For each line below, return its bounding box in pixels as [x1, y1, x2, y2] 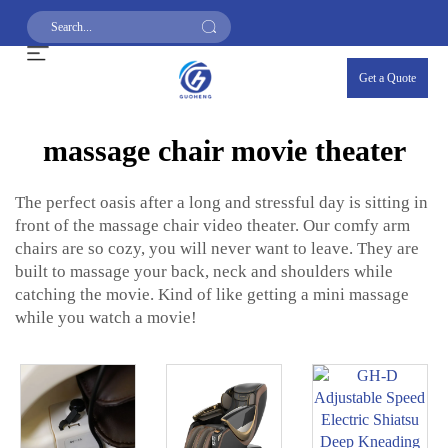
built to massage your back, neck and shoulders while [15, 262, 393, 281]
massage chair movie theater [42, 134, 406, 167]
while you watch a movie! [15, 308, 197, 327]
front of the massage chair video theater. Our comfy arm [15, 216, 410, 235]
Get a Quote [359, 71, 416, 85]
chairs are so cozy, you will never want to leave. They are [15, 239, 419, 258]
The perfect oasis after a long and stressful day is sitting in [15, 193, 428, 212]
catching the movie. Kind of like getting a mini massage [15, 285, 409, 304]
